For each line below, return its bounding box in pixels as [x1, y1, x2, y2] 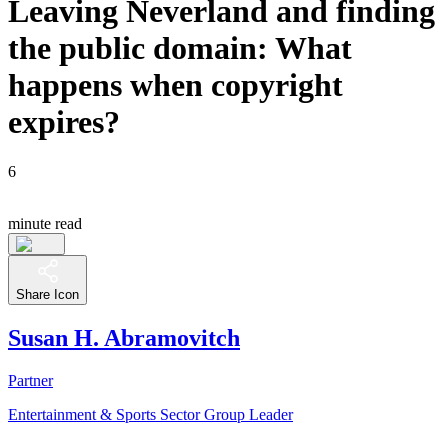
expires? [8, 104, 120, 141]
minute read [8, 214, 82, 232]
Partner [8, 371, 53, 389]
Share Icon [16, 286, 79, 302]
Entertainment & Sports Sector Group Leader [8, 405, 293, 423]
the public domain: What [8, 30, 352, 67]
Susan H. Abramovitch [8, 324, 240, 351]
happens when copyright [8, 67, 343, 104]
